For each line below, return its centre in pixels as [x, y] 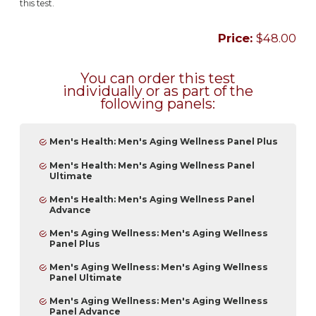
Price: [237, 38]
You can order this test [158, 78]
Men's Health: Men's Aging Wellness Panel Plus [164, 142]
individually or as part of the [158, 91]
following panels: [158, 103]
